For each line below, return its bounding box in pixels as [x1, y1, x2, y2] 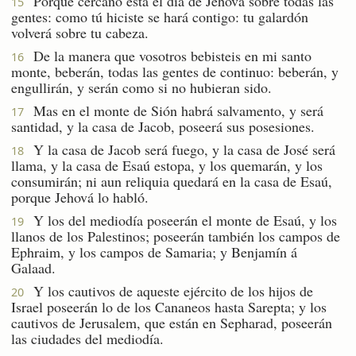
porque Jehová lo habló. [11, 187, 149, 207]
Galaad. [11, 257, 56, 277]
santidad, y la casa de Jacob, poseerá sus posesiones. [11, 116, 315, 136]
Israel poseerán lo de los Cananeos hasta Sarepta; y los [11, 296, 327, 316]
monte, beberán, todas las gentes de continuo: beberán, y [11, 61, 339, 81]
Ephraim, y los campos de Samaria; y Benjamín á [11, 242, 297, 261]
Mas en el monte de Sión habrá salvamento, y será [24, 100, 323, 120]
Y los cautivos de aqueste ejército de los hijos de [24, 281, 313, 300]
